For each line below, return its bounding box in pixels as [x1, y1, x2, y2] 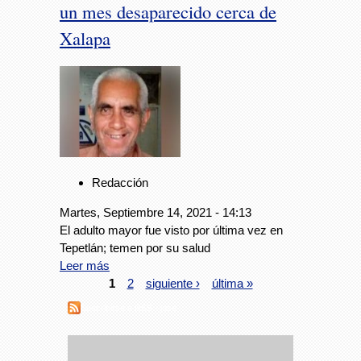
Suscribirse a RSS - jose [81, 303, 176, 313]
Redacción [92, 175, 148, 189]
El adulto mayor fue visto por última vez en [60, 222, 283, 237]
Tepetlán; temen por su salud [60, 240, 210, 255]
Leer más [60, 258, 110, 272]
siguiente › [145, 276, 200, 290]
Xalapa [60, 25, 110, 50]
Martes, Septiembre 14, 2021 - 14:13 [60, 205, 251, 219]
